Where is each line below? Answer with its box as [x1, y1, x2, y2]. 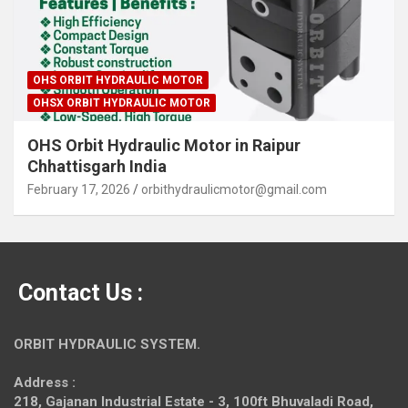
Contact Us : [18, 280, 143, 307]
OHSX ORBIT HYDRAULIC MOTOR [33, 97, 210, 110]
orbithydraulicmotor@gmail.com [141, 182, 327, 198]
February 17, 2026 [27, 182, 130, 198]
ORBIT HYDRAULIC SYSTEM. [14, 336, 200, 353]
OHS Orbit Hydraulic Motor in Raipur [27, 136, 301, 156]
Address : [14, 374, 76, 392]
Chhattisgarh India [27, 157, 167, 177]
